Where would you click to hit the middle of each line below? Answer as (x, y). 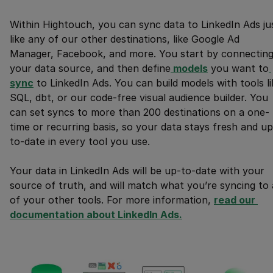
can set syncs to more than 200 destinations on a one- (140, 112)
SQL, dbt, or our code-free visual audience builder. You (139, 98)
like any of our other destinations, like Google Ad (125, 39)
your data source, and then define (90, 69)
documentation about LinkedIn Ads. (96, 215)
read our (235, 200)
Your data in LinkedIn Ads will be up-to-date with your (137, 171)
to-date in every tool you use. (80, 142)
